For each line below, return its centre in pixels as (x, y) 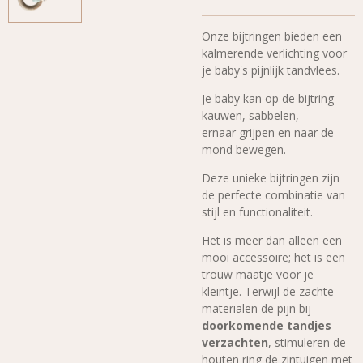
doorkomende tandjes (267, 325)
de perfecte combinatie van (273, 194)
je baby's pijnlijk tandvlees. (271, 70)
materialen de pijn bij (256, 308)
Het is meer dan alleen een (272, 240)
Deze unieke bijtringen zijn (271, 177)
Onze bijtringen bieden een (272, 36)
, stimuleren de (307, 342)
